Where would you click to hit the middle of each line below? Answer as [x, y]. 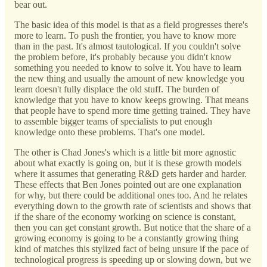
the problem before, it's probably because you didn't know [123, 57]
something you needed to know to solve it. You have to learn [128, 67]
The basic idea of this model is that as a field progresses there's [131, 24]
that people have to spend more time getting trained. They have [132, 110]
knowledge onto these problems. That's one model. [110, 132]
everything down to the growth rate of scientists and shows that [133, 206]
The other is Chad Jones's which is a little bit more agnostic [125, 152]
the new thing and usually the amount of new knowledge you [129, 78]
